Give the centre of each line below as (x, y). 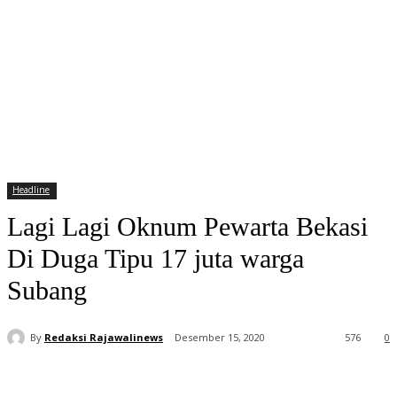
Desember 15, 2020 (220, 338)
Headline (31, 190)
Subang (47, 291)
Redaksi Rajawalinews (104, 337)
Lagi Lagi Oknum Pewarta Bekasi (187, 227)
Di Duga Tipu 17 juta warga (156, 259)
